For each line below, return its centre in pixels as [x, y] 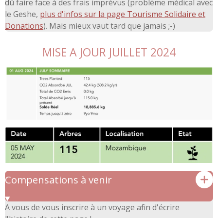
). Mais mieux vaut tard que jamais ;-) [110, 26]
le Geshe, [21, 14]
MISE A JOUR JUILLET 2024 [109, 52]
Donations [24, 26]
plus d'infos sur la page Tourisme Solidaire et [123, 14]
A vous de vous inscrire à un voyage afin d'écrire [92, 207]
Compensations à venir [58, 179]
